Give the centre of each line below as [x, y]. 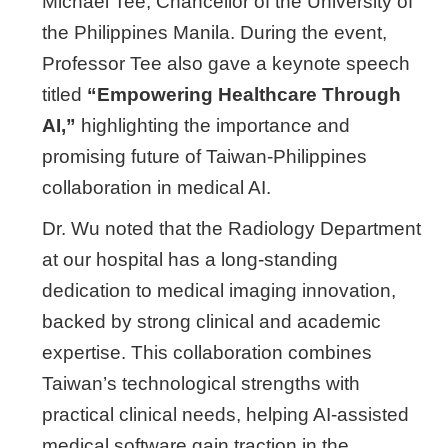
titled [64, 94]
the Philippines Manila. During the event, [214, 32]
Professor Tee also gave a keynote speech [226, 63]
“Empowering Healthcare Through [244, 94]
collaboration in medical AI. [156, 187]
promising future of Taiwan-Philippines [204, 156]
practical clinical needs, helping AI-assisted [225, 414]
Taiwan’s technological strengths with [201, 383]
